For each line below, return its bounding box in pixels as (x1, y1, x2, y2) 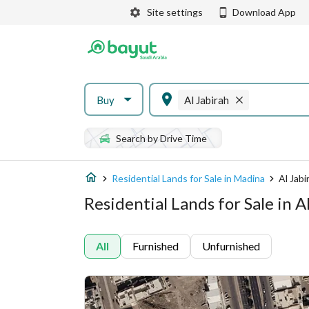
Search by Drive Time (116, 132, 207, 144)
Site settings (147, 6, 203, 18)
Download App (232, 6, 296, 18)
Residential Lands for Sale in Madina (112, 172, 265, 184)
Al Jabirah (183, 93, 229, 106)
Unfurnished (202, 239, 260, 252)
